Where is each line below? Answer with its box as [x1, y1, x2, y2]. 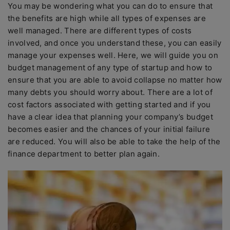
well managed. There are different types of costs [8, 26, 192, 35]
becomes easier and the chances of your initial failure [8, 124, 210, 134]
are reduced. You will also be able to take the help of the [8, 137, 221, 146]
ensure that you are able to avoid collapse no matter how [8, 75, 222, 85]
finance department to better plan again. [8, 149, 160, 159]
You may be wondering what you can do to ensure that [8, 1, 213, 11]
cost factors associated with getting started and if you [8, 100, 211, 109]
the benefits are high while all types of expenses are [8, 13, 206, 23]
